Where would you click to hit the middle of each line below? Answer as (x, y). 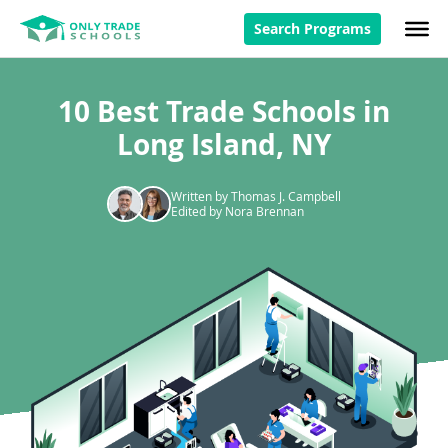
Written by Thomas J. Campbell (256, 196)
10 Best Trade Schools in (224, 111)
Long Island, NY (224, 144)
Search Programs (312, 28)
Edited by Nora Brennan (237, 211)
